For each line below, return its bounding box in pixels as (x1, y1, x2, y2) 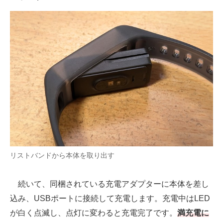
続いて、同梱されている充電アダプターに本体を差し (10, 180, 209, 189)
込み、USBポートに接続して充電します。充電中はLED (10, 194, 210, 203)
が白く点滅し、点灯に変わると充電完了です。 (10, 209, 177, 218)
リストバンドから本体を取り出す (10, 151, 114, 160)
